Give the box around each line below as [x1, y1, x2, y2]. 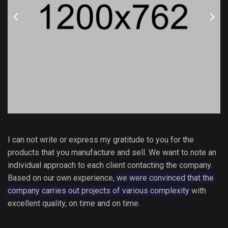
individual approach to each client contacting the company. [8, 160, 212, 170]
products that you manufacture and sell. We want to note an [8, 148, 216, 157]
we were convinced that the [117, 173, 214, 183]
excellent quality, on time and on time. [8, 198, 140, 208]
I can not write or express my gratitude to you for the [8, 135, 194, 145]
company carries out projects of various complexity [8, 186, 189, 195]
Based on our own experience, [8, 173, 117, 183]
